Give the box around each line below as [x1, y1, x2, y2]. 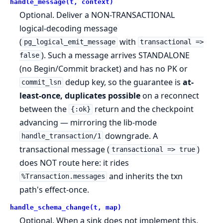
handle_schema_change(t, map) [10, 203, 121, 211]
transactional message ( [19, 143, 110, 155]
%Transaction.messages [21, 172, 105, 181]
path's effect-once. [19, 184, 90, 195]
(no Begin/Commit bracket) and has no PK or [19, 63, 188, 74]
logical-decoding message [19, 22, 118, 34]
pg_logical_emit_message [23, 38, 115, 46]
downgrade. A [103, 130, 158, 141]
